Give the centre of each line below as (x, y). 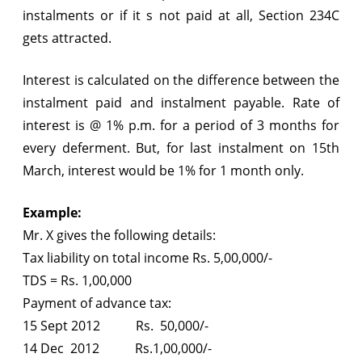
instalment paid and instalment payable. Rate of (181, 102)
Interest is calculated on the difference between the (181, 80)
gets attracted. (67, 38)
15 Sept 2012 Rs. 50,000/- (116, 325)
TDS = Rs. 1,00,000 (77, 280)
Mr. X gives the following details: (119, 235)
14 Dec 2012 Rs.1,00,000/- (117, 348)
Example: (52, 212)
